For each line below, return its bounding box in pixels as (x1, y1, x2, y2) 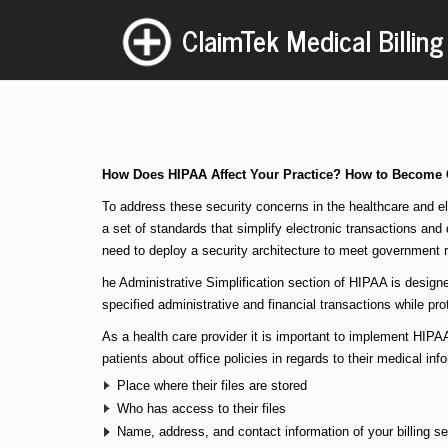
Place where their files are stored (117, 377, 307, 393)
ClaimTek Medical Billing (182, 17, 444, 63)
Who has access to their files (117, 400, 286, 416)
